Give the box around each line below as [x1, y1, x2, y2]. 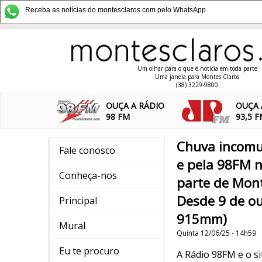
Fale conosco [59, 144, 115, 157]
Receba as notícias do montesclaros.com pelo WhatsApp [25, 6, 206, 14]
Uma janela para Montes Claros [155, 73, 239, 81]
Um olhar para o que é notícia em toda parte [137, 64, 257, 73]
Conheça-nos [59, 169, 117, 182]
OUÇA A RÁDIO [106, 100, 165, 111]
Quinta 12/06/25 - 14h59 [177, 228, 256, 238]
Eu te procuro [59, 244, 119, 257]
